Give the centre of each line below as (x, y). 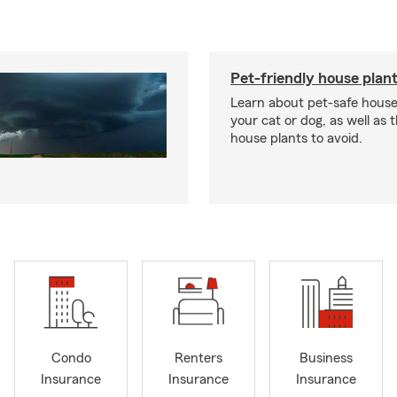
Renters (198, 358)
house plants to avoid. (296, 138)
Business (326, 358)
